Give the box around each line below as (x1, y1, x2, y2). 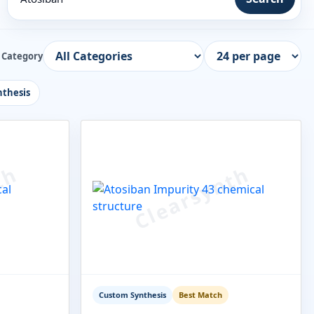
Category (1, 49, 43, 62)
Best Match (179, 289, 222, 300)
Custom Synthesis (99, 289, 166, 300)
